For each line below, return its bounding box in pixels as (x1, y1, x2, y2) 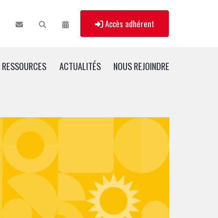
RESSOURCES (2, 59, 47, 73)
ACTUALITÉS (59, 59, 101, 73)
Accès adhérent (103, 18, 154, 30)
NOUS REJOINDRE (113, 59, 169, 73)
